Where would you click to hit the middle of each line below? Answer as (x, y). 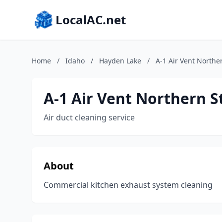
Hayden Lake (120, 61)
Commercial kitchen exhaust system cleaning (128, 185)
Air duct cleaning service (89, 117)
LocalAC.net (91, 20)
